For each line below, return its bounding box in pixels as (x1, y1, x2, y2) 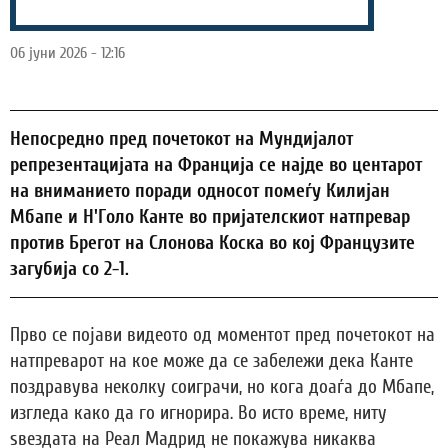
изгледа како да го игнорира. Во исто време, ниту (10, 402, 387, 425)
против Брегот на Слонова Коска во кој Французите (10, 232, 415, 255)
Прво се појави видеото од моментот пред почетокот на (10, 324, 435, 347)
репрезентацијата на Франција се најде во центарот (10, 154, 422, 177)
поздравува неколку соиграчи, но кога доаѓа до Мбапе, (10, 376, 434, 399)
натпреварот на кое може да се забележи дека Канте (10, 350, 413, 373)
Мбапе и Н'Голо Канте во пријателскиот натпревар (10, 206, 410, 229)
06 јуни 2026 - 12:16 (10, 44, 125, 63)
